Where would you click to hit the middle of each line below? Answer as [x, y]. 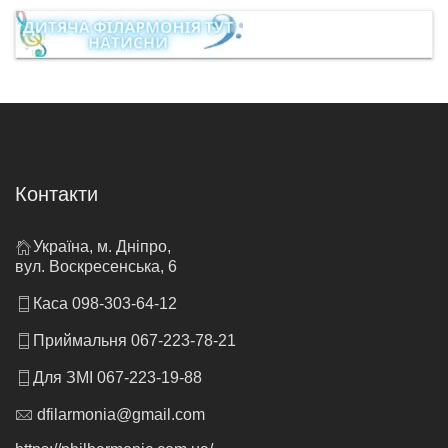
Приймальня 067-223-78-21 [134, 341]
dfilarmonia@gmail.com [119, 415]
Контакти [56, 194]
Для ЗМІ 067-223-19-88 [117, 378]
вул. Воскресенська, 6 [96, 267]
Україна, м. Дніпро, [102, 247]
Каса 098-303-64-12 [105, 304]
